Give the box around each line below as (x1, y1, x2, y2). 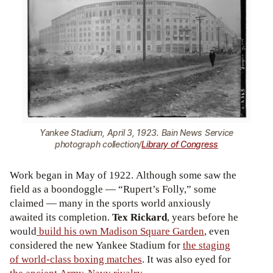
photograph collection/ (55, 139, 142, 149)
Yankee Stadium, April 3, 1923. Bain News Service (39, 127, 234, 138)
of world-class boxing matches (10, 253, 142, 266)
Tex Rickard (112, 211, 167, 224)
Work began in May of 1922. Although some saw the (10, 169, 236, 182)
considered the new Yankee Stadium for (10, 239, 183, 252)
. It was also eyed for (142, 253, 231, 266)
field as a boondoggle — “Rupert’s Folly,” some (10, 183, 216, 196)
